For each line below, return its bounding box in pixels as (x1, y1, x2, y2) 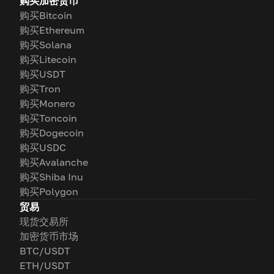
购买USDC (20, 141, 66, 154)
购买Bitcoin (20, 9, 72, 21)
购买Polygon (20, 185, 78, 198)
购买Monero (20, 97, 75, 109)
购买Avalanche (20, 156, 88, 168)
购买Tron (20, 83, 61, 95)
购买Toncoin (20, 112, 77, 124)
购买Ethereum (20, 24, 84, 36)
